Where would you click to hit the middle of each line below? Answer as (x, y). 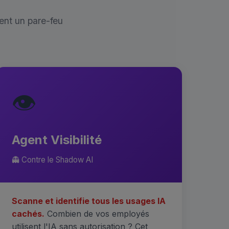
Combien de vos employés (97, 214)
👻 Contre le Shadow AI (52, 160)
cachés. (28, 214)
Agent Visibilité (56, 140)
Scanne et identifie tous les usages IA (88, 201)
